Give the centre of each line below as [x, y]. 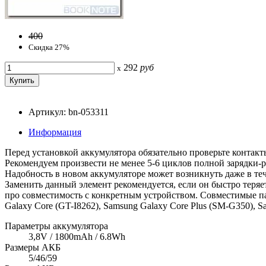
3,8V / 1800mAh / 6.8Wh [77, 236]
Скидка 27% [49, 47]
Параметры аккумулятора [56, 226]
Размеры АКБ [33, 247]
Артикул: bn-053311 [69, 112]
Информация [55, 132]
